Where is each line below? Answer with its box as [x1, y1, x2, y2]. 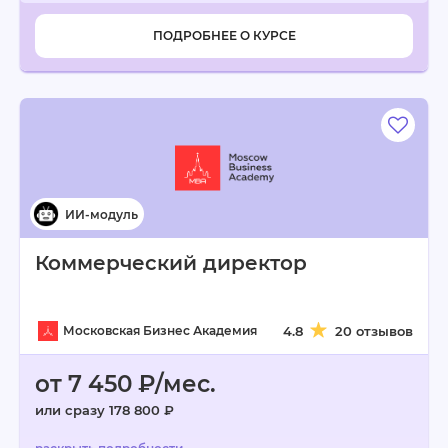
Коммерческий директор [35, 251, 307, 275]
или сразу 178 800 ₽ [35, 402, 174, 418]
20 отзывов [335, 323, 413, 339]
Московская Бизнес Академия [63, 323, 257, 338]
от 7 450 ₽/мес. [35, 370, 216, 398]
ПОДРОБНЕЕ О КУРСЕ [152, 28, 296, 43]
